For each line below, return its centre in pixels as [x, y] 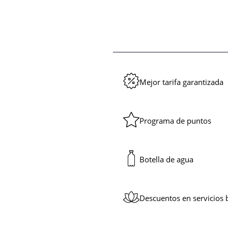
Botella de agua [166, 160]
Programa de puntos [175, 121]
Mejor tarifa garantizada [181, 82]
